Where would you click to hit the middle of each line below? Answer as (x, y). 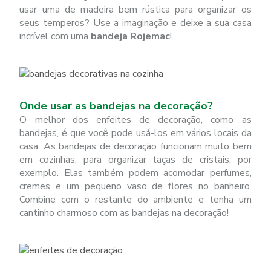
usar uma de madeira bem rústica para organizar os (135, 10)
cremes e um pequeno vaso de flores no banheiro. (135, 186)
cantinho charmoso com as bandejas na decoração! (124, 213)
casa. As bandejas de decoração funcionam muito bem (135, 146)
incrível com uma (55, 36)
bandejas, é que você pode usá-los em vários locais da (135, 133)
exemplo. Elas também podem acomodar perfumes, (135, 173)
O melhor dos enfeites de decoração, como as (135, 120)
